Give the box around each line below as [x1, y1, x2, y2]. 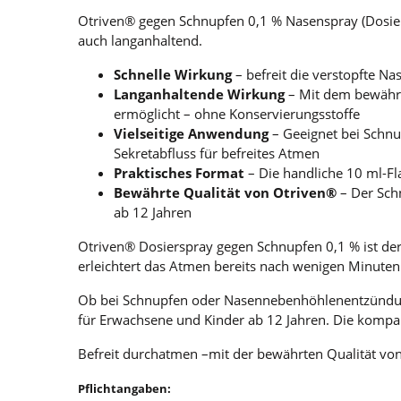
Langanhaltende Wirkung [114, 84, 285, 103]
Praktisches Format [114, 163, 244, 182]
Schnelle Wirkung [114, 64, 232, 83]
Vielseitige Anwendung [114, 124, 269, 142]
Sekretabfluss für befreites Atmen [114, 143, 320, 162]
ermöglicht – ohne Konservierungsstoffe [114, 104, 360, 123]
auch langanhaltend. [78, 30, 202, 49]
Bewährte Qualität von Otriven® [114, 183, 337, 201]
